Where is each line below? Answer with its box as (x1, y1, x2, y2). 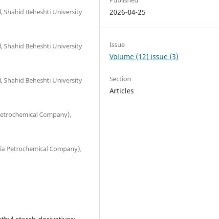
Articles (109, 86, 134, 96)
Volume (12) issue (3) (109, 52, 179, 61)
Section (109, 74, 131, 84)
